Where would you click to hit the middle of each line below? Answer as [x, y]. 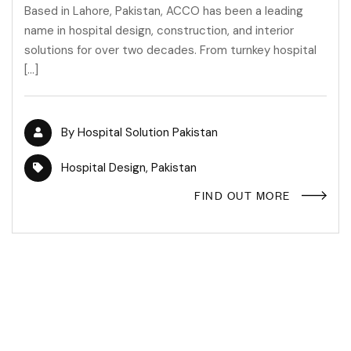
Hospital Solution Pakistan [148, 133]
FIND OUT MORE [242, 195]
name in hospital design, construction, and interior [159, 31]
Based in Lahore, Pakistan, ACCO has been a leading [164, 11]
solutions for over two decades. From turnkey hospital [170, 51]
